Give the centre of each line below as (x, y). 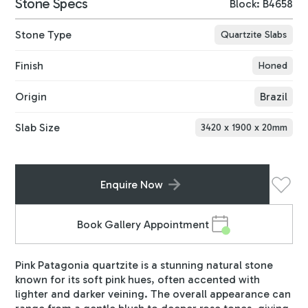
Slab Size (38, 128)
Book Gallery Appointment (143, 224)
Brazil (273, 97)
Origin (31, 97)
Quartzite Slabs (253, 35)
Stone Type (44, 35)
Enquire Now (131, 184)
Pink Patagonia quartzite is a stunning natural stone (144, 265)
